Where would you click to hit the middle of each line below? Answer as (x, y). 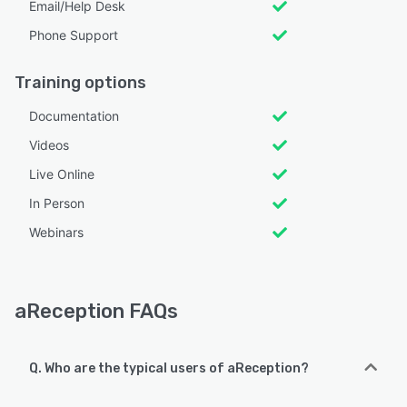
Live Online (62, 174)
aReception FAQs (96, 311)
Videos (49, 144)
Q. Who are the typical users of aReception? (169, 368)
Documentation (74, 115)
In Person (57, 203)
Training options (80, 82)
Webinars (56, 232)
